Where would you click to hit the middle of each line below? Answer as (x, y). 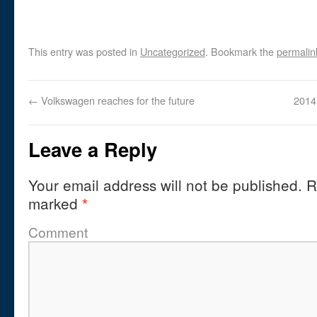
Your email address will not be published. (165, 185)
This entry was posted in (84, 51)
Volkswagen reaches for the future (116, 100)
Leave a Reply (93, 149)
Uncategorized (173, 51)
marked (55, 203)
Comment (58, 232)
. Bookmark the (241, 51)
